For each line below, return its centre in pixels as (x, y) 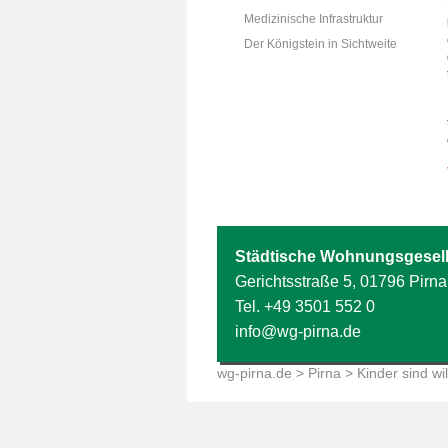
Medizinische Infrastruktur (313, 19)
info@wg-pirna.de (298, 331)
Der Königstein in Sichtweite (320, 44)
